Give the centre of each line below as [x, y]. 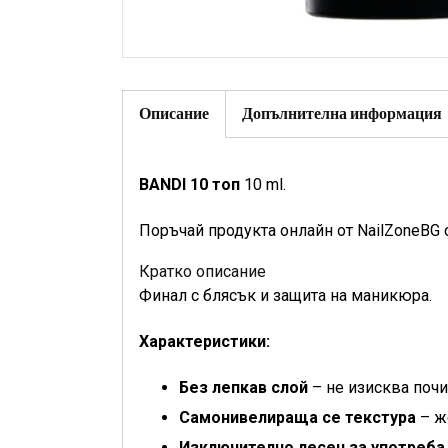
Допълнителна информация [342, 113]
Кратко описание [202, 271]
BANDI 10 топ [189, 184]
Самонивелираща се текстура [297, 417]
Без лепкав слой [243, 387]
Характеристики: [204, 341]
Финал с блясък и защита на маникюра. [285, 295]
